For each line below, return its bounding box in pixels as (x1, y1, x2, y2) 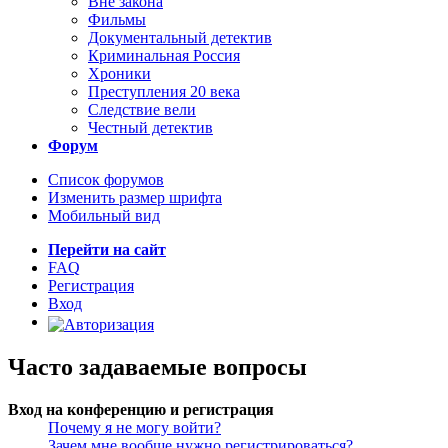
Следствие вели (88, 101, 196, 118)
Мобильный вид (48, 207, 160, 224)
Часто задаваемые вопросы (8, 353, 307, 380)
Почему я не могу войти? (48, 418, 221, 436)
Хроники (88, 65, 151, 82)
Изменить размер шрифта (48, 189, 222, 206)
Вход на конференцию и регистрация (8, 400, 274, 418)
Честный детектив (88, 119, 213, 136)
